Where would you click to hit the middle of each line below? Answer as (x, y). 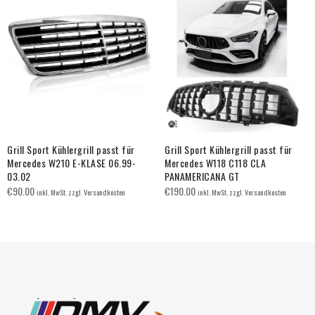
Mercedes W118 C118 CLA (215, 162)
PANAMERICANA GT (202, 176)
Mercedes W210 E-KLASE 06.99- (71, 162)
